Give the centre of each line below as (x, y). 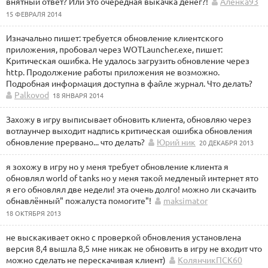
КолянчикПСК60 (210, 260)
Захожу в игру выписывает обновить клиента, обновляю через (129, 119)
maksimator (185, 200)
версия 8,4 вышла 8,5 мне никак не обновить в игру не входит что (134, 248)
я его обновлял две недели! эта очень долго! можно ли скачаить (131, 189)
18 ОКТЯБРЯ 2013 (33, 213)
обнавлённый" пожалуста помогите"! (79, 200)
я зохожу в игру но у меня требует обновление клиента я (117, 166)
